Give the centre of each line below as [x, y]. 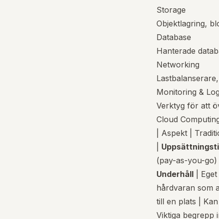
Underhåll [175, 174]
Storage [171, 10]
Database [174, 37]
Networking [178, 65]
